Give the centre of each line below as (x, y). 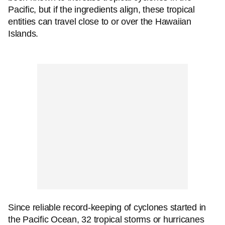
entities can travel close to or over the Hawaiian (100, 22)
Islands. (23, 34)
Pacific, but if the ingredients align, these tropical (101, 10)
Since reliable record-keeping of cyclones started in (107, 207)
